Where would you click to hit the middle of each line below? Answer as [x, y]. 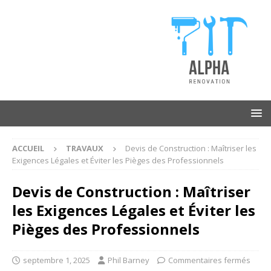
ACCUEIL [28, 148]
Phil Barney [129, 260]
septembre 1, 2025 [57, 260]
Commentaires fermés [209, 260]
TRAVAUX [85, 148]
